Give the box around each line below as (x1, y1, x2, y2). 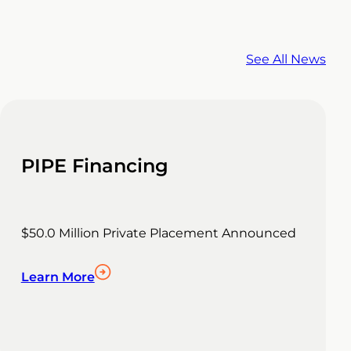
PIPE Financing (20, 154, 168, 178)
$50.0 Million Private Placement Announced (20, 226, 296, 241)
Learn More (20, 270, 95, 285)
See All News (246, 51, 326, 67)
